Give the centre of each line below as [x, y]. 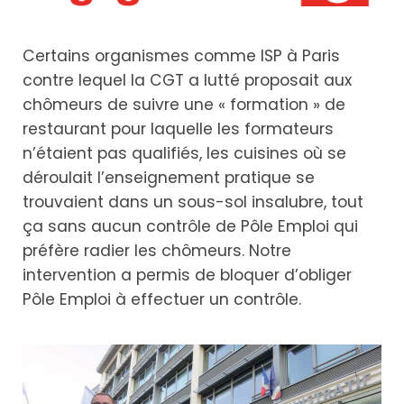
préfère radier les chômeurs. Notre [157, 250]
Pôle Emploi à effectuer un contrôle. [162, 299]
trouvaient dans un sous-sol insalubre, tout [193, 202]
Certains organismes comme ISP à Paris [181, 55]
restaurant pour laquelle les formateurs [178, 129]
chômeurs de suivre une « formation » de [184, 104]
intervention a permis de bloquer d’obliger [187, 275]
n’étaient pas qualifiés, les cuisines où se [184, 153]
